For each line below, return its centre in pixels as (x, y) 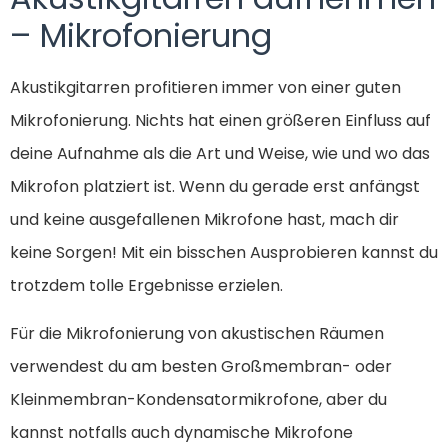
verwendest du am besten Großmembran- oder (201, 366)
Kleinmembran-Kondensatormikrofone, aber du (198, 399)
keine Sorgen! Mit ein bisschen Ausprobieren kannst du (224, 253)
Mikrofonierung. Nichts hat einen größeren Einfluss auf (220, 121)
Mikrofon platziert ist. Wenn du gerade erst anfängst (215, 187)
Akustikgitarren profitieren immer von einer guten (205, 88)
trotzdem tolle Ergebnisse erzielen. (146, 286)
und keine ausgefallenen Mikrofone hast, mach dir (204, 220)
